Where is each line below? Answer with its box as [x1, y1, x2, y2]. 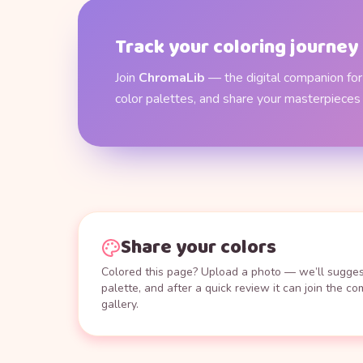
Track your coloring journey [115, 32, 358, 64]
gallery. [101, 297, 139, 313]
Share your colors [121, 232, 276, 264]
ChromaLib [139, 69, 205, 88]
